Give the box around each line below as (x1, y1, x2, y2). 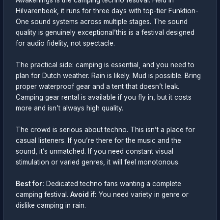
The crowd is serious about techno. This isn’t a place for (16, 126, 195, 134)
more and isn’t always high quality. (16, 104, 124, 112)
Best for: (16, 180, 45, 188)
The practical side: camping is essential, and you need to (16, 61, 195, 69)
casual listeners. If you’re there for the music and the (16, 137, 182, 145)
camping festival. (16, 191, 71, 199)
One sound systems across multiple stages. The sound (16, 18, 188, 26)
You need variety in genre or (97, 191, 189, 199)
